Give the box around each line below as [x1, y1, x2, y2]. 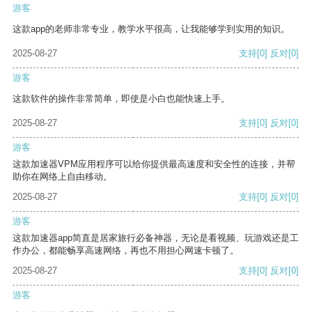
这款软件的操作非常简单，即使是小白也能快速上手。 [13, 93, 230, 104]
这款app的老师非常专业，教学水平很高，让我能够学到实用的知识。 [13, 24, 290, 35]
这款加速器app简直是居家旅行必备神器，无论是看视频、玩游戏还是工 [13, 233, 299, 244]
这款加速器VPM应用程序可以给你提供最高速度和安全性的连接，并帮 [13, 159, 295, 170]
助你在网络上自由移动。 [13, 171, 112, 182]
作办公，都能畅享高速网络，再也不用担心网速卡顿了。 [13, 245, 239, 256]
